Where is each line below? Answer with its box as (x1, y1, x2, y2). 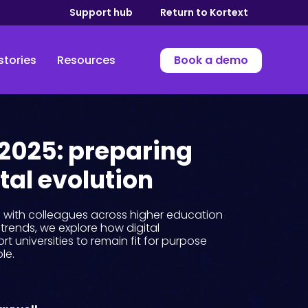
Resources (56, 52, 115, 69)
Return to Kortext (159, 5, 248, 19)
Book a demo (173, 52, 248, 69)
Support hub (69, 5, 133, 19)
